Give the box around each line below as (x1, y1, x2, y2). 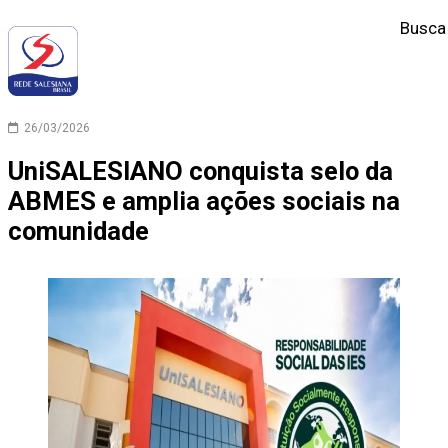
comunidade (8, 216, 149, 247)
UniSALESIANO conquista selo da (8, 156, 393, 187)
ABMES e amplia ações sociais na (8, 186, 400, 217)
